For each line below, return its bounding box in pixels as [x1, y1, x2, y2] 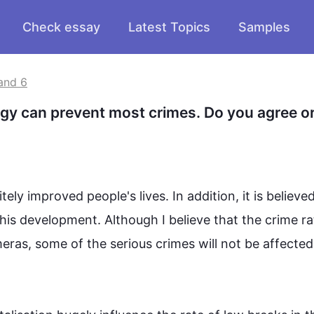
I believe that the [158, 212, 265, 227]
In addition [172, 189, 235, 203]
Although [104, 212, 158, 227]
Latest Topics [128, 20, 210, 34]
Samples [238, 20, 290, 34]
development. [16, 212, 104, 227]
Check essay [22, 20, 100, 34]
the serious [87, 236, 156, 251]
